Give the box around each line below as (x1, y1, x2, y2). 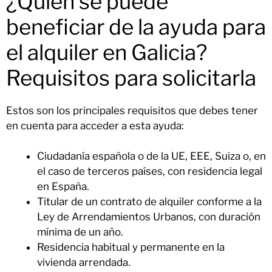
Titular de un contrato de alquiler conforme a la (37, 195, 262, 208)
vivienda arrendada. (37, 256, 131, 269)
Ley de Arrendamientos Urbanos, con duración (37, 211, 260, 223)
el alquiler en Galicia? (6, 39, 207, 66)
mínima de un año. (37, 226, 123, 239)
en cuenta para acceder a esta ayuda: (6, 119, 184, 132)
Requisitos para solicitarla (6, 64, 256, 91)
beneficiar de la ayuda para (6, 13, 266, 40)
